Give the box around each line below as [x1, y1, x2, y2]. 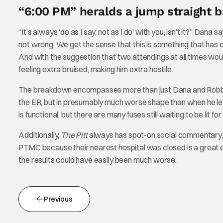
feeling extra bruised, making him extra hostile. [18, 64, 173, 74]
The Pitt [61, 130, 88, 140]
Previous [44, 195, 73, 204]
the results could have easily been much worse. [18, 155, 177, 165]
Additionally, [18, 130, 61, 140]
